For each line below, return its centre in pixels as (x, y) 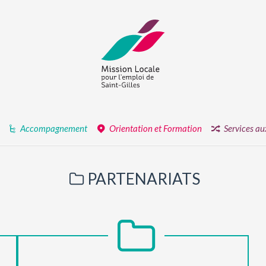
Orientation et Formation (156, 128)
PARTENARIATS (144, 179)
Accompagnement (54, 128)
